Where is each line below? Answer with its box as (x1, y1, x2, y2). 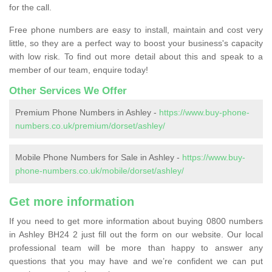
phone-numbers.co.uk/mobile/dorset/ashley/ (15, 165, 184, 175)
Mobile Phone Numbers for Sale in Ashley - (15, 152, 182, 162)
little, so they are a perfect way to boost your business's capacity (9, 38, 263, 48)
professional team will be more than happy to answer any (9, 242, 263, 253)
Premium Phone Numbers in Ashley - (15, 107, 159, 117)
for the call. (9, 2, 52, 12)
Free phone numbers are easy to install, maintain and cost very (9, 24, 263, 35)
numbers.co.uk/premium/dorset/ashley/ (15, 120, 165, 131)
